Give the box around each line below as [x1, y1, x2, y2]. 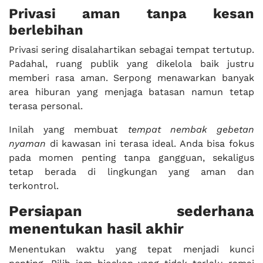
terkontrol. [9, 180, 59, 191]
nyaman [9, 138, 46, 149]
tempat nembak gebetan [127, 124, 255, 135]
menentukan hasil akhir [9, 220, 184, 237]
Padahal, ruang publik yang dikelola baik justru [9, 58, 254, 69]
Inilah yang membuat [9, 124, 128, 135]
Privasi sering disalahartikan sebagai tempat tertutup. [9, 44, 254, 55]
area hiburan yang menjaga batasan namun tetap [9, 86, 254, 97]
